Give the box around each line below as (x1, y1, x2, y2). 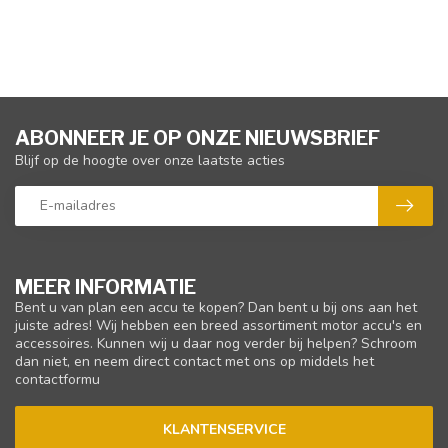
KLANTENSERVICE (162, 419, 286, 439)
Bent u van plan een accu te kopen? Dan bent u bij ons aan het (15, 297, 417, 317)
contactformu (15, 369, 100, 389)
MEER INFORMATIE (15, 274, 196, 299)
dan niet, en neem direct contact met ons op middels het (15, 351, 374, 371)
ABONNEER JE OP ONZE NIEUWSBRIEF (15, 125, 380, 150)
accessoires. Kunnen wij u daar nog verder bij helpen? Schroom (15, 333, 417, 353)
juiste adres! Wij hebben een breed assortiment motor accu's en (15, 315, 422, 335)
